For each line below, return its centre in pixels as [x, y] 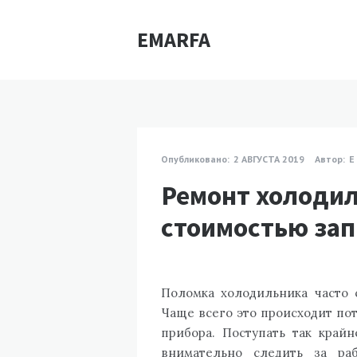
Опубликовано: [195, 159]
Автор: [330, 159]
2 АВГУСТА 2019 [269, 159]
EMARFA [174, 39]
